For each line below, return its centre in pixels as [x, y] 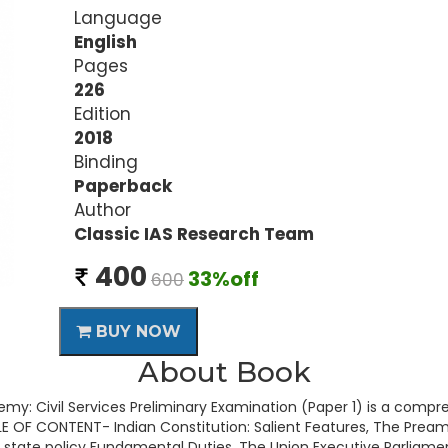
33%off [223, 279]
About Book [224, 372]
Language [118, 18]
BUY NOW [136, 331]
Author [102, 210]
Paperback [123, 186]
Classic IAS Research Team [194, 234]
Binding [106, 162]
